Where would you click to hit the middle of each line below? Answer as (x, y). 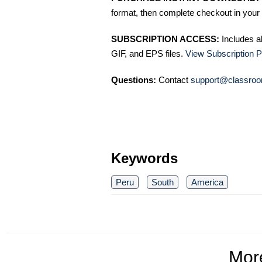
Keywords (144, 158)
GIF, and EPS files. (148, 54)
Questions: (134, 80)
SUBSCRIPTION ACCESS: (165, 39)
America (207, 182)
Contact (173, 80)
